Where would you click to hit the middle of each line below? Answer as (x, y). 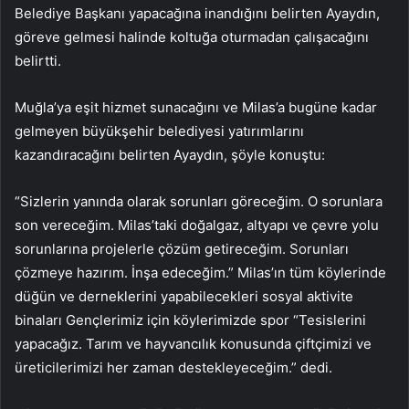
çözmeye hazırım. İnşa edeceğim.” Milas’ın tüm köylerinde (200, 273)
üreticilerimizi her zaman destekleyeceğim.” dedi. (173, 368)
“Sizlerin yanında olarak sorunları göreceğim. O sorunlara (199, 202)
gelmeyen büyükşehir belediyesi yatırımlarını (159, 131)
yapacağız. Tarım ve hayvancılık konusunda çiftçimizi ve (193, 344)
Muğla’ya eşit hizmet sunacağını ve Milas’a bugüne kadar (196, 108)
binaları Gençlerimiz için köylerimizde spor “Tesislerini (190, 320)
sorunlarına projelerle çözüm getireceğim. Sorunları (182, 249)
